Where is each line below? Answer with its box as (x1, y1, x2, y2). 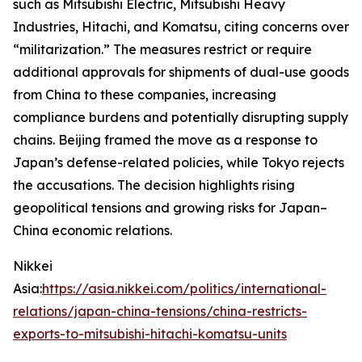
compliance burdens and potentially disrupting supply (13, 109, 348, 125)
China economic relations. (13, 222, 172, 238)
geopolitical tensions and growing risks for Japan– (13, 200, 327, 216)
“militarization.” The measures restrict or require (13, 41, 312, 57)
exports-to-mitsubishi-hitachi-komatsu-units (13, 326, 287, 342)
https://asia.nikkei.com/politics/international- (42, 280, 326, 297)
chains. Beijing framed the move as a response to (13, 132, 318, 148)
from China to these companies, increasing (13, 86, 276, 103)
